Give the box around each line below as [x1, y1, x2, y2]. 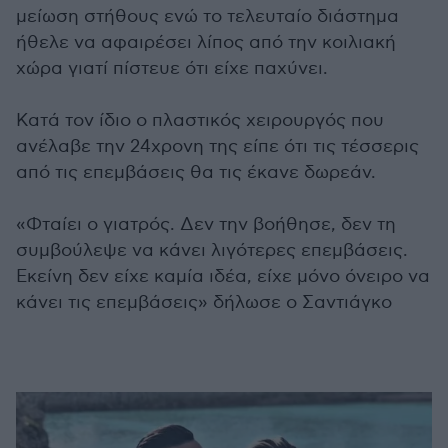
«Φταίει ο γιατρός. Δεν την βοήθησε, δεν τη [16, 214, 396, 236]
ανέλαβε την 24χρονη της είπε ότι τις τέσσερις [16, 136, 419, 158]
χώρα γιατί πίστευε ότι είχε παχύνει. [16, 58, 328, 80]
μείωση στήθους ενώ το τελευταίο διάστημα [16, 6, 399, 28]
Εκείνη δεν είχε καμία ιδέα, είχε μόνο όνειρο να [16, 266, 430, 288]
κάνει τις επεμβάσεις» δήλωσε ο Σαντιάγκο [16, 292, 392, 314]
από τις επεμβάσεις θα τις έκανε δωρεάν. [16, 162, 376, 184]
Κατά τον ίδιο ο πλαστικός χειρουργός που [16, 110, 384, 132]
